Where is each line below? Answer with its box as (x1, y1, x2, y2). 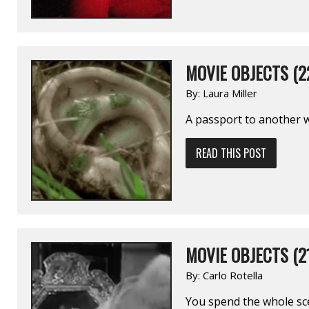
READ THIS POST (196, 144, 266, 161)
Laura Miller (203, 86, 257, 100)
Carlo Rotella (203, 268, 263, 282)
